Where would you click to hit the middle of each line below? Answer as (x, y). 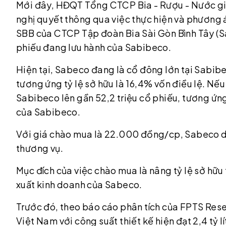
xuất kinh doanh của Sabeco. (79, 184)
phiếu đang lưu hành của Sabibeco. (94, 47)
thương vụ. (40, 148)
